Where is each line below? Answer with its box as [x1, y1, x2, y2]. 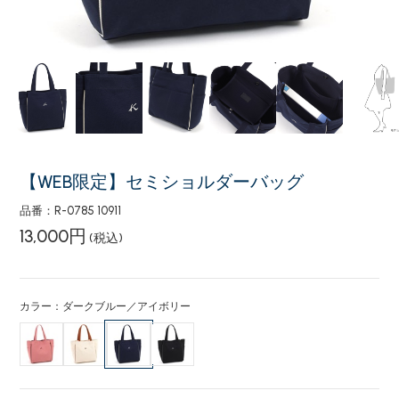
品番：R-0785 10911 [20, 204, 122, 217]
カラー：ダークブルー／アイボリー [20, 300, 191, 313]
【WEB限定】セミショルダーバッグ [20, 171, 305, 192]
